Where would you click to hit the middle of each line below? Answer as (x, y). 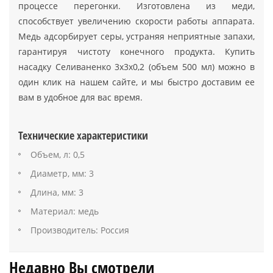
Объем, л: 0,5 (58, 154)
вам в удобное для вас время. (80, 97)
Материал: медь (65, 211)
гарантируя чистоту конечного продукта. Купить (136, 51)
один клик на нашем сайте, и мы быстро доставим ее (136, 82)
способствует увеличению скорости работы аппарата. (136, 21)
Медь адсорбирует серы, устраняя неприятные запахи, (136, 36)
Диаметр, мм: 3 (62, 173)
